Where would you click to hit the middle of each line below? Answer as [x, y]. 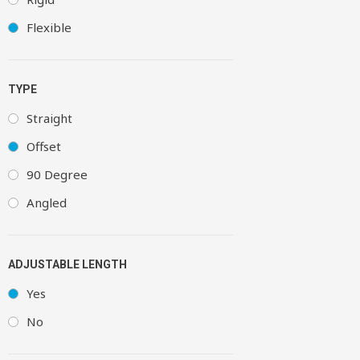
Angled [47, 202]
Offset [44, 146]
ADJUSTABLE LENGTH [67, 264]
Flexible [49, 27]
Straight [49, 118]
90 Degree [57, 174]
